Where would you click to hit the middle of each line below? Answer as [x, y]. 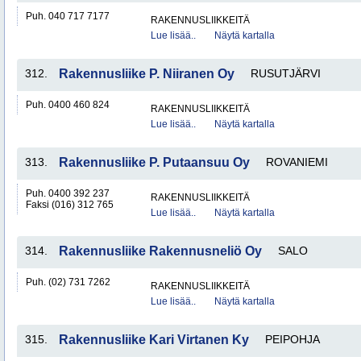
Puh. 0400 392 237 [68, 193]
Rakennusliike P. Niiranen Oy [147, 74]
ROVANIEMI [297, 162]
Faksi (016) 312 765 [70, 205]
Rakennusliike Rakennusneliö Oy [160, 251]
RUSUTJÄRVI [286, 73]
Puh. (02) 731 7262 [68, 282]
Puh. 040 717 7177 [68, 16]
